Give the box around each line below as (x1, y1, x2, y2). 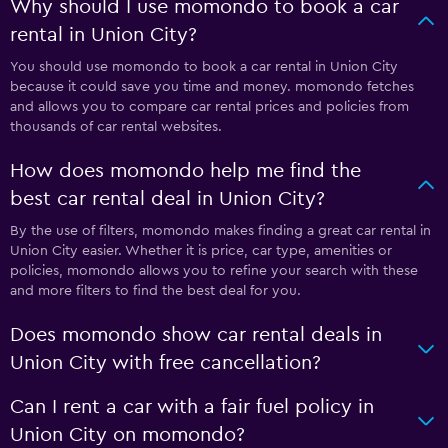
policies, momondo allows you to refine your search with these (10, 263, 418, 278)
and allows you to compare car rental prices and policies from (10, 99, 409, 114)
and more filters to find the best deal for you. (10, 283, 301, 298)
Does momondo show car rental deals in (10, 324, 382, 345)
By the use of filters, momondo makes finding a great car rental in (10, 223, 431, 238)
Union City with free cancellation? (10, 352, 321, 373)
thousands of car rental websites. (10, 119, 222, 134)
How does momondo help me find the (10, 160, 361, 181)
